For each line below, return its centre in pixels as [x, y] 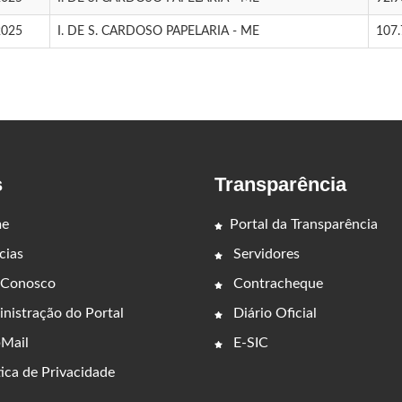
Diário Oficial [273, 313]
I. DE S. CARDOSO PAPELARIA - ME [158, 31]
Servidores [265, 253]
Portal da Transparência [304, 224]
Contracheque [276, 283]
